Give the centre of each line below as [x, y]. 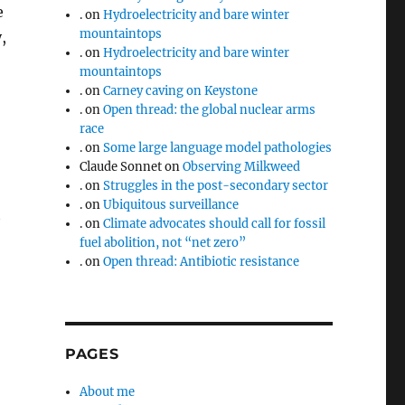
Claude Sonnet [121, 166]
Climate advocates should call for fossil [215, 223]
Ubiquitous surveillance [171, 204]
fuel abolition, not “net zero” [163, 242]
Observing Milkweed [242, 166]
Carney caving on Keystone [181, 90]
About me [108, 391]
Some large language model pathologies [218, 147]
